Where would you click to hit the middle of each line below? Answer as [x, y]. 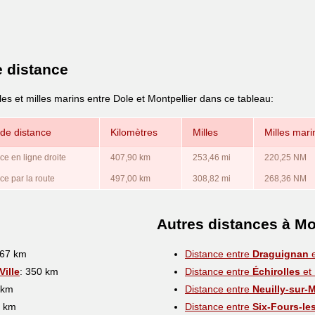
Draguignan [281, 253]
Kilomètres [134, 132]
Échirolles [276, 271]
